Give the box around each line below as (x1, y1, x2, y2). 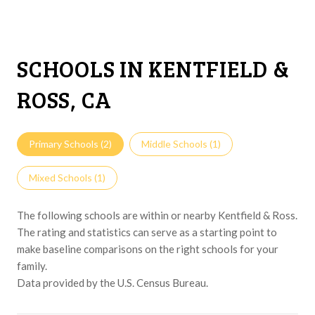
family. (17, 259, 47, 272)
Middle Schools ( (141, 137, 212, 150)
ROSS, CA (17, 84, 112, 115)
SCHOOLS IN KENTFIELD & (17, 53, 290, 84)
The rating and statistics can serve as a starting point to (17, 225, 277, 238)
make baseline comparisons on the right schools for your (17, 242, 278, 255)
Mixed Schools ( (29, 171, 97, 184)
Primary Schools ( (29, 137, 103, 150)
